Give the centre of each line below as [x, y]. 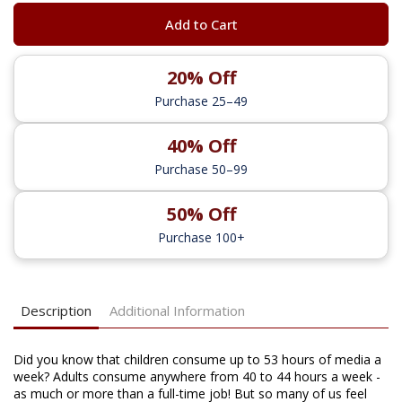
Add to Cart [201, 24]
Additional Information [177, 310]
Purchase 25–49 [201, 100]
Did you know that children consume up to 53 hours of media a [197, 359]
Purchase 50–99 [201, 169]
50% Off [201, 214]
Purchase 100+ [201, 237]
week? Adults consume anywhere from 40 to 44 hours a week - [197, 376]
